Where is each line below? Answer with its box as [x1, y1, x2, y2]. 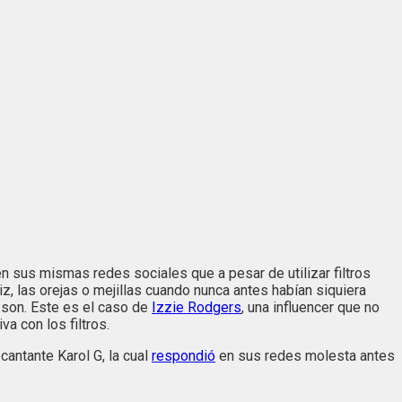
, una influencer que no [241, 299, 380, 317]
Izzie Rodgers [152, 299, 241, 317]
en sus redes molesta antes [215, 347, 395, 365]
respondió [152, 347, 215, 365]
